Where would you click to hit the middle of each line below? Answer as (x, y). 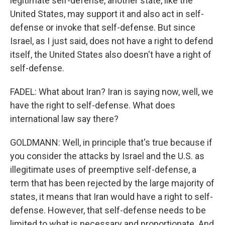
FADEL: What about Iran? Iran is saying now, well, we (112, 92)
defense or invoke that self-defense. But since (103, 27)
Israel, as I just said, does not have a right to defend (111, 41)
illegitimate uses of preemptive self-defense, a (103, 170)
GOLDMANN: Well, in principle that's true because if (111, 142)
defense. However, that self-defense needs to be (108, 210)
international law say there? (64, 119)
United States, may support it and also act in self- (107, 14)
